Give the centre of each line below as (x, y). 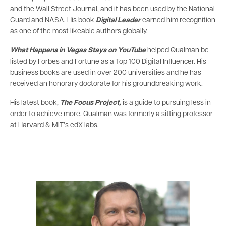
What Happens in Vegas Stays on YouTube (78, 50)
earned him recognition (178, 20)
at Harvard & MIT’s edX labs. (54, 125)
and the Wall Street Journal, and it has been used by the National (112, 9)
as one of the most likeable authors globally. (79, 31)
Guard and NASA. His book (52, 20)
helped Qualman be (177, 50)
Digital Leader (118, 20)
